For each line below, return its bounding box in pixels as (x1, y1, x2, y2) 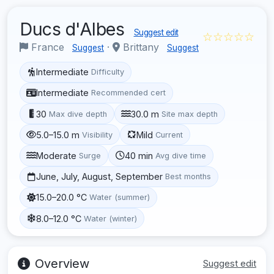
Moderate (36, 150, 77, 161)
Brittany (120, 40, 162, 53)
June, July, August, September (36, 171, 163, 182)
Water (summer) (89, 193, 150, 202)
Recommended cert (91, 88, 166, 98)
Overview (35, 256, 89, 272)
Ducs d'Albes (20, 18, 129, 40)
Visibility (82, 130, 113, 139)
